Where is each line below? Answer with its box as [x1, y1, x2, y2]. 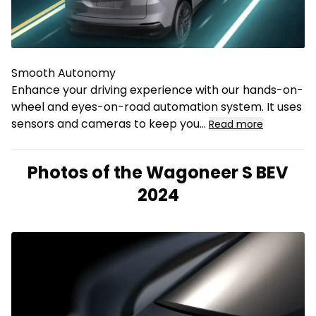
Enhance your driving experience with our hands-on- [11, 82, 303, 99]
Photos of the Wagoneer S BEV [28, 161, 288, 185]
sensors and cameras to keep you [11, 116, 200, 133]
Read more [209, 117, 263, 132]
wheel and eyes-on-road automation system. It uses [11, 99, 302, 116]
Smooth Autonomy [11, 65, 116, 82]
